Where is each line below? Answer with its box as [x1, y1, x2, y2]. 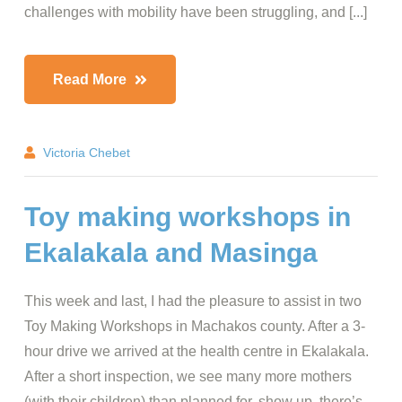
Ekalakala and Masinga [24, 238, 318, 267]
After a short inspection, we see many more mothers [24, 369, 352, 384]
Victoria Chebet [43, 145, 130, 161]
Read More [53, 72, 130, 87]
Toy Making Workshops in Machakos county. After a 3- [24, 319, 365, 334]
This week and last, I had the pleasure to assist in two [24, 293, 362, 309]
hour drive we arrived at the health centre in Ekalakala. [24, 344, 369, 359]
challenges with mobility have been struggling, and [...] [24, 4, 367, 20]
